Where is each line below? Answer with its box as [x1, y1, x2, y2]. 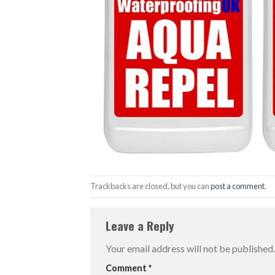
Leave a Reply [106, 216, 177, 234]
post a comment [211, 180, 265, 191]
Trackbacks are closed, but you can [90, 180, 211, 191]
